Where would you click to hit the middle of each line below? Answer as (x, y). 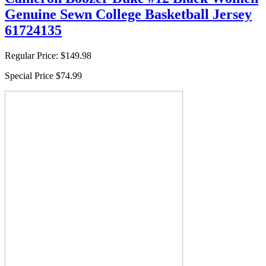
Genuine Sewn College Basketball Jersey (128, 14)
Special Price (29, 75)
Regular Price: (31, 55)
